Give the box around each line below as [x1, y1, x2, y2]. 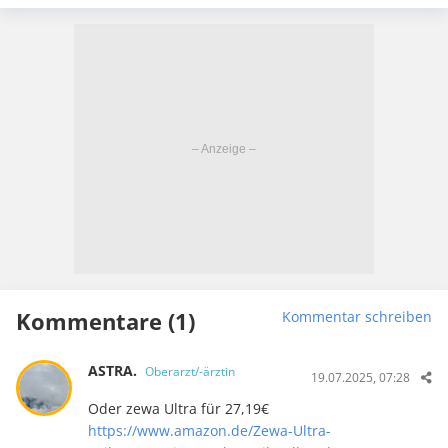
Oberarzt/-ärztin [144, 362, 235, 380]
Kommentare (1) [16, 305, 195, 336]
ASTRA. [87, 360, 141, 380]
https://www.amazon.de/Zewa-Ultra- [87, 420, 331, 440]
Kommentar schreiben [282, 306, 432, 326]
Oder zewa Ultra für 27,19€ [87, 398, 269, 418]
